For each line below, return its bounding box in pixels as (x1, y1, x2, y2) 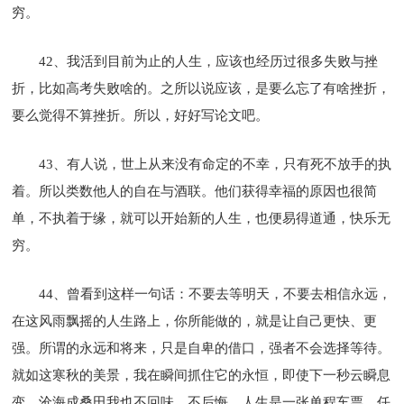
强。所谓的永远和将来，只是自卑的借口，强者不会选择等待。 (12, 340, 391, 355)
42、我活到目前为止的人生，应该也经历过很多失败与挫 (39, 53, 379, 69)
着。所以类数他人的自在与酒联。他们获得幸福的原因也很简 (12, 183, 378, 198)
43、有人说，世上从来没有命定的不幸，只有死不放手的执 (39, 156, 392, 171)
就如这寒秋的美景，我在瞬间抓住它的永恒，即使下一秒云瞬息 (12, 367, 391, 382)
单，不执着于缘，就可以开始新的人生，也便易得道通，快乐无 (12, 210, 391, 225)
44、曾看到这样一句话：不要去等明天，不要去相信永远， (39, 286, 392, 301)
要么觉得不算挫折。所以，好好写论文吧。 (12, 107, 270, 123)
